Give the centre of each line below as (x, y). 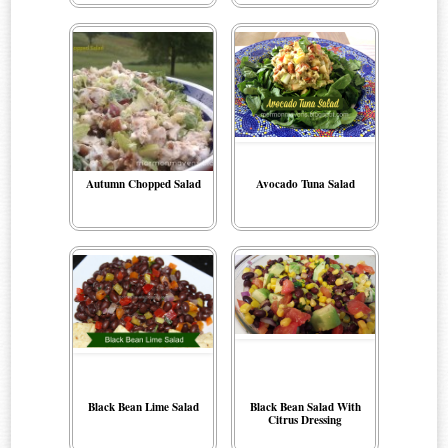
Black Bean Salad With (305, 407)
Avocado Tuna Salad (305, 184)
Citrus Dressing (305, 420)
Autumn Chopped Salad (143, 184)
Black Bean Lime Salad (143, 407)
